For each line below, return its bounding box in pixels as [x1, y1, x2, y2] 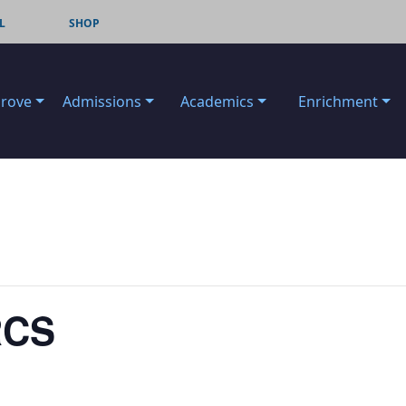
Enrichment [298, 91, 378, 111]
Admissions [63, 91, 141, 111]
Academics [180, 91, 254, 111]
